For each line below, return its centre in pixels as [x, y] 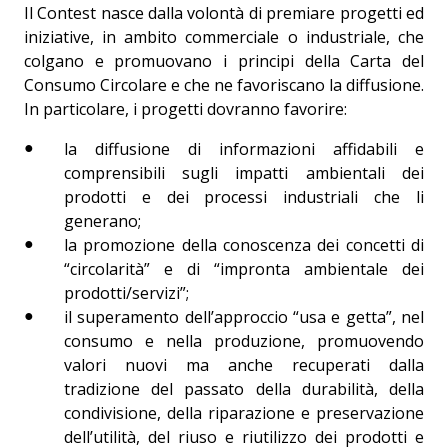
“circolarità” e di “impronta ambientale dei [244, 268]
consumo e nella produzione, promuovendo [244, 340]
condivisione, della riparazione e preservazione [244, 412]
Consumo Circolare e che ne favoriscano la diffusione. [224, 84]
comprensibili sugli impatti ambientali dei [244, 172]
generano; [102, 220]
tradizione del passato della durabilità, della [244, 388]
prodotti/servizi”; [126, 292]
